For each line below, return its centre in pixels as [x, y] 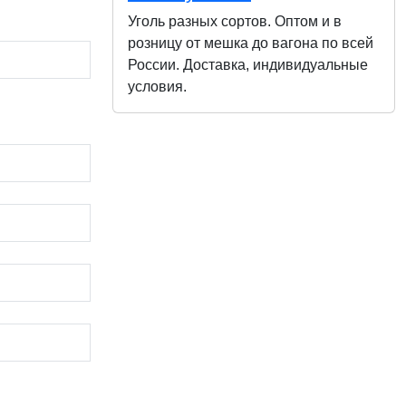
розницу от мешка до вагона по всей [251, 43]
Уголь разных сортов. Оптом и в [235, 21]
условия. [157, 87]
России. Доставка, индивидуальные [248, 65]
